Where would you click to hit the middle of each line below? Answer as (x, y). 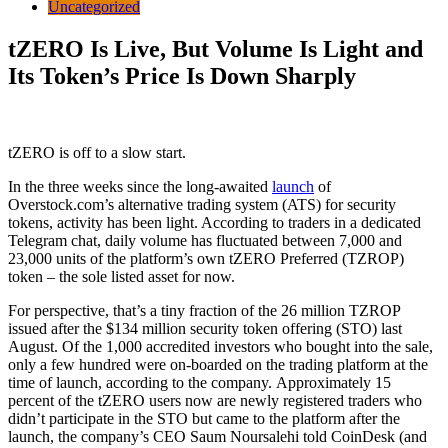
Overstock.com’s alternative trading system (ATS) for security (202, 204)
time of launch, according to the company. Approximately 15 (199, 382)
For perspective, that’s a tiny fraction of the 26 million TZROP (204, 310)
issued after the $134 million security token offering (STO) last (205, 328)
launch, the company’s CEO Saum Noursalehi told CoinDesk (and (217, 436)
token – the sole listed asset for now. (121, 276)
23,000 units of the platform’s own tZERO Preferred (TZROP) (206, 258)
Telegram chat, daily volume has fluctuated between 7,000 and (205, 240)
